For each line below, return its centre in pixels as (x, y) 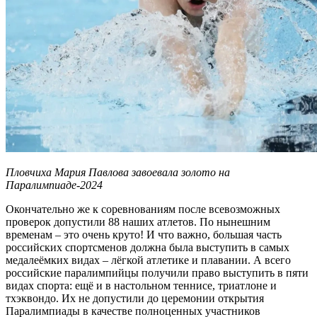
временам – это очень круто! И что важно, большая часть (144, 234)
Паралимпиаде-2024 (54, 185)
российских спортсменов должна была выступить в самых (148, 247)
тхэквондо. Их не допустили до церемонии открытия (135, 298)
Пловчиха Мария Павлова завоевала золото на (118, 172)
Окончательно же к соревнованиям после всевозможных (143, 209)
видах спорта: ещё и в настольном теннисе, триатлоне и (141, 285)
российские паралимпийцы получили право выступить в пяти (157, 272)
